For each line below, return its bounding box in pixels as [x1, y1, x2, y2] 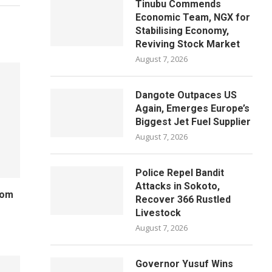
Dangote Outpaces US [135, 89, 237, 101]
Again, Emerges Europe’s [135, 103, 250, 114]
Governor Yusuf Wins [135, 258, 234, 270]
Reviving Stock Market [135, 38, 240, 50]
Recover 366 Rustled [135, 194, 231, 205]
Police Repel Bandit [135, 167, 225, 178]
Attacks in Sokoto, [135, 180, 220, 192]
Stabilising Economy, [135, 25, 229, 36]
